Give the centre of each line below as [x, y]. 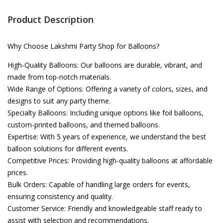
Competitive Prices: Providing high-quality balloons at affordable [110, 161]
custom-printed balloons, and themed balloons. [84, 125]
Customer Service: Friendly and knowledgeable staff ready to [105, 208]
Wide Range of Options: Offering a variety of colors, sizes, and [108, 89]
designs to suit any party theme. [59, 101]
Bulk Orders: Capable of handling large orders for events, [99, 184]
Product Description [51, 19]
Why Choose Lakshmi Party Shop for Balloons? [83, 46]
